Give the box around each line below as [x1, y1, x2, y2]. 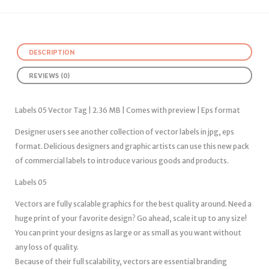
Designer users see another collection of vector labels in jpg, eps [15, 127, 234, 136]
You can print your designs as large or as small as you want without [15, 228, 241, 237]
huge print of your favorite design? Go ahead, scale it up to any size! [15, 214, 247, 223]
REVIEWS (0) [29, 71, 70, 79]
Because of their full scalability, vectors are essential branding [15, 257, 227, 266]
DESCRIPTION [29, 48, 74, 56]
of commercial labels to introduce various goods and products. [15, 156, 229, 165]
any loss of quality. [15, 243, 79, 252]
